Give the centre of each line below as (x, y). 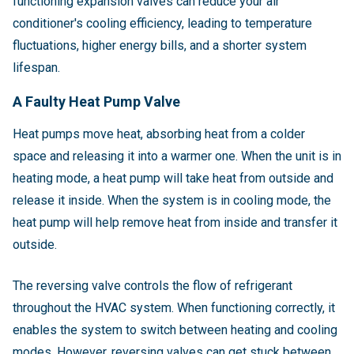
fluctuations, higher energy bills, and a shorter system (160, 46)
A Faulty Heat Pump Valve (96, 102)
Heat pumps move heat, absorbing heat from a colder (159, 134)
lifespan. (36, 68)
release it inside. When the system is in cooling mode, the (172, 201)
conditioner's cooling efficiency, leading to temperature (162, 24)
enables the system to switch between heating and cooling (175, 330)
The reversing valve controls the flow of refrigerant (153, 286)
